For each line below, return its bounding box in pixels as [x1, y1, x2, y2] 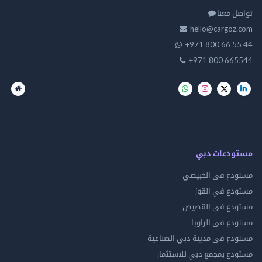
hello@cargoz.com [190, 23, 253, 33]
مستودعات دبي [196, 148, 253, 158]
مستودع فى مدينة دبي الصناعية [147, 233, 253, 243]
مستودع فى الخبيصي [182, 170, 253, 180]
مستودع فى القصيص [182, 201, 253, 211]
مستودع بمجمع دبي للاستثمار [157, 249, 253, 258]
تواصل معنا [217, 8, 253, 18]
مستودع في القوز [195, 185, 253, 195]
